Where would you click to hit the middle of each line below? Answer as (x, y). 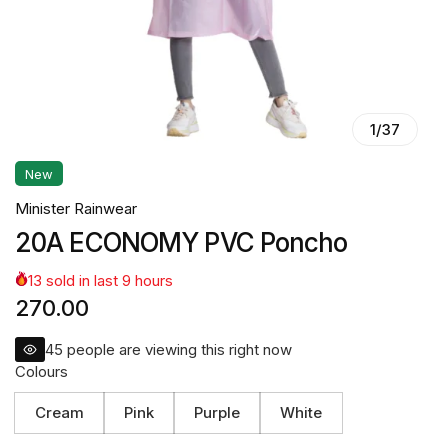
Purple (217, 412)
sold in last (82, 280)
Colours (41, 371)
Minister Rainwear (76, 208)
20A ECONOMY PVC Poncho (181, 242)
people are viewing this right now (177, 349)
